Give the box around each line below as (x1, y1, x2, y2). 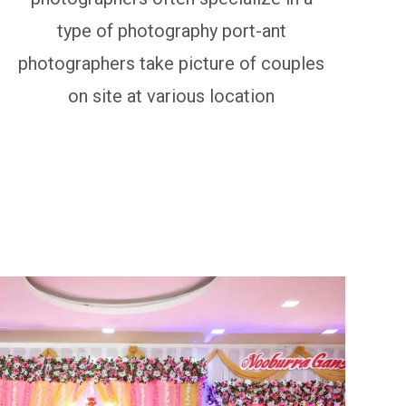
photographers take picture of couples (18, 53, 325, 74)
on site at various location (68, 85, 275, 107)
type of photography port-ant (56, 20, 286, 42)
